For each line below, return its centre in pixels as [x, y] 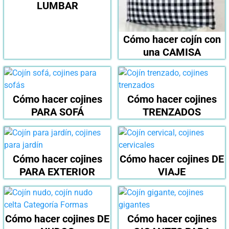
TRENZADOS [172, 112]
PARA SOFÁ [57, 112]
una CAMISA [172, 52]
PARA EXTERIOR [57, 171]
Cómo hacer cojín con [172, 39]
